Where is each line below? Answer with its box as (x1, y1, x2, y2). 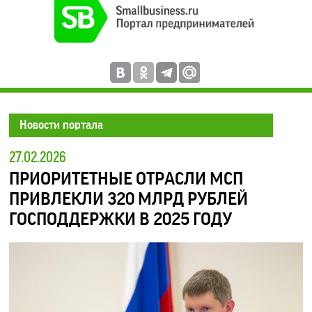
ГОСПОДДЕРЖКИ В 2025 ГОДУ (9, 211, 233, 228)
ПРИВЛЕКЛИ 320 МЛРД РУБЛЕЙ (9, 191, 249, 208)
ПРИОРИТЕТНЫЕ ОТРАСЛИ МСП (9, 171, 244, 188)
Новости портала (19, 119, 104, 132)
